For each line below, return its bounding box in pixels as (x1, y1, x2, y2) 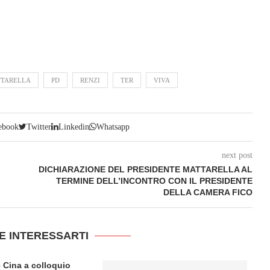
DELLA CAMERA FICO (163, 187, 253, 197)
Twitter (27, 122, 52, 131)
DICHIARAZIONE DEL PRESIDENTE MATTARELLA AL (38, 165, 253, 174)
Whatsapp (96, 122, 130, 131)
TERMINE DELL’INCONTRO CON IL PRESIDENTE (55, 176, 253, 186)
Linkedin (58, 122, 90, 131)
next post (221, 151, 253, 160)
